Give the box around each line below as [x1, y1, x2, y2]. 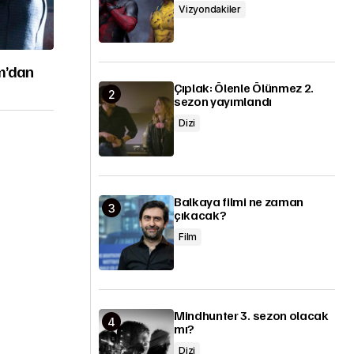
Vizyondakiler [179, 3, 241, 15]
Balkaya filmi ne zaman [174, 194, 303, 209]
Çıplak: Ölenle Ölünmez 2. [174, 80, 314, 96]
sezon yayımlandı [174, 93, 272, 109]
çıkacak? [174, 207, 227, 223]
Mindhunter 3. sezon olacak [174, 307, 329, 323]
